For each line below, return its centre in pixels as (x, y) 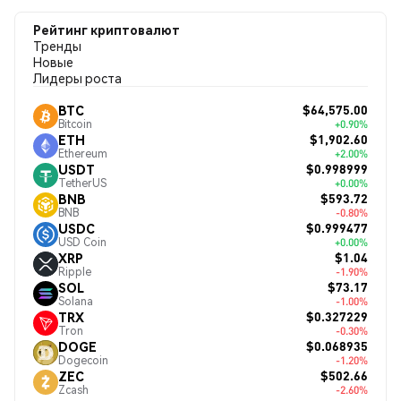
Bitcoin (75, 124)
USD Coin (82, 242)
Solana (76, 301)
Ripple (75, 271)
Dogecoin (83, 360)
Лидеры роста (77, 78)
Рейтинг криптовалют (107, 30)
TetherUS (82, 183)
